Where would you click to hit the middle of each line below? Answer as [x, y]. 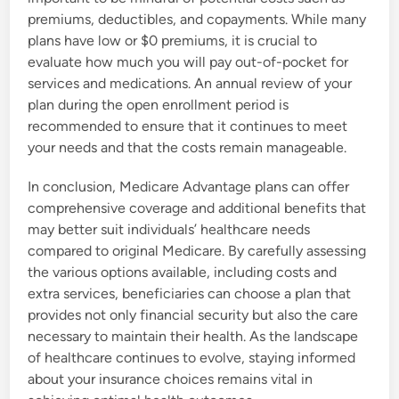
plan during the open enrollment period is [159, 105]
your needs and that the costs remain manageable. [187, 148]
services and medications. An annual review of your [190, 84]
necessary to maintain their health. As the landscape [193, 337]
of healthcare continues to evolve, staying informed [192, 358]
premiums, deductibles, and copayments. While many [197, 20]
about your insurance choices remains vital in [171, 379]
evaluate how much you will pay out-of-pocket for [188, 62]
